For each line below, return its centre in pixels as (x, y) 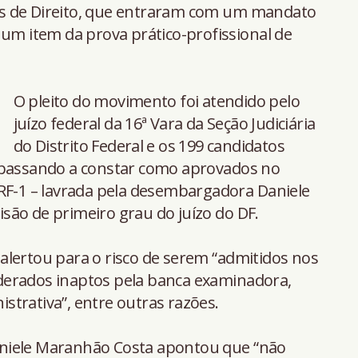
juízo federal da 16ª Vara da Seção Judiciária (164, 123)
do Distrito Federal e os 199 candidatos (149, 145)
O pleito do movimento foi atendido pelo (157, 101)
